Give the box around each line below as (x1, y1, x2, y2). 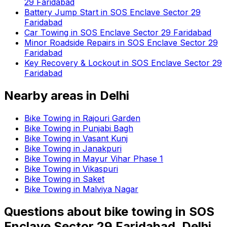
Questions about (4, 204, 104, 219)
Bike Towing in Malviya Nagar (24, 184, 138, 195)
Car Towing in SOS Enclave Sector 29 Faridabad (24, 27, 211, 38)
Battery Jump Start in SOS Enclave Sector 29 (24, 7, 201, 18)
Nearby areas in (4, 88, 100, 103)
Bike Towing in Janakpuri (24, 143, 122, 154)
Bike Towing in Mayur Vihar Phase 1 (24, 154, 163, 164)
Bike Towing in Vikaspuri (24, 164, 118, 174)
